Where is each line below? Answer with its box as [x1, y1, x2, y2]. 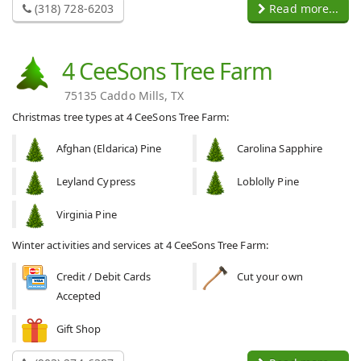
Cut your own [237, 268, 303, 284]
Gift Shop [56, 321, 102, 336]
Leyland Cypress [56, 173, 135, 189]
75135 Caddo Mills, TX [64, 87, 185, 103]
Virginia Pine [56, 206, 117, 222]
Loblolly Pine [237, 173, 299, 189]
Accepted [56, 288, 102, 303]
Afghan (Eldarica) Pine [56, 140, 162, 156]
